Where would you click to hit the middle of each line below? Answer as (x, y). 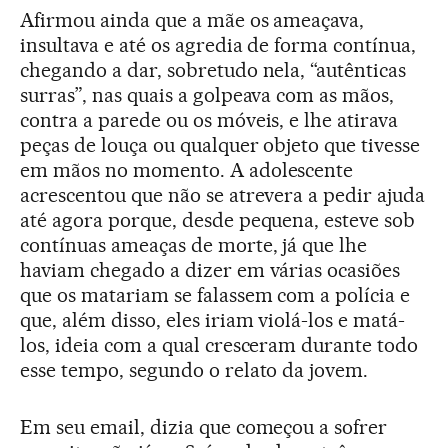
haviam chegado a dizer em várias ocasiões (210, 269)
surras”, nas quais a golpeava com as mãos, (207, 94)
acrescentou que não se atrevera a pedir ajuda (223, 194)
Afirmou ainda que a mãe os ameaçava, (192, 19)
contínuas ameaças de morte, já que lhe (194, 244)
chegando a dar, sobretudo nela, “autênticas (213, 69)
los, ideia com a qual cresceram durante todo (219, 344)
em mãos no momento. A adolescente (187, 169)
